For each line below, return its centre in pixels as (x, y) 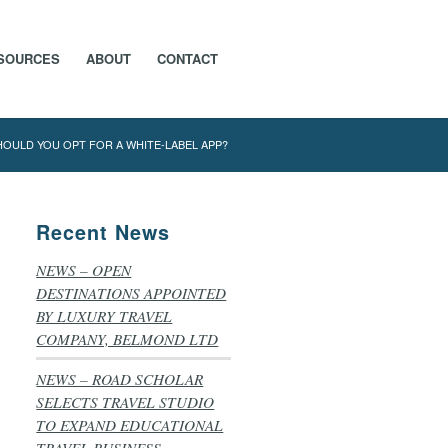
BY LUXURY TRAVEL (104, 316)
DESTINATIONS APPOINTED (131, 293)
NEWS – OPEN (84, 270)
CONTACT (187, 58)
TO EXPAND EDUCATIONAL (130, 425)
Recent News (103, 232)
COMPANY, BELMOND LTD (127, 339)
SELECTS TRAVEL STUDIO (125, 402)
